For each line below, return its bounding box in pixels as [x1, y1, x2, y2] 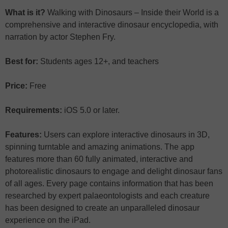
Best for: [5, 57, 38, 66]
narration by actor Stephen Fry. [5, 33, 116, 42]
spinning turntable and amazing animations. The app [5, 142, 194, 152]
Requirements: [5, 106, 62, 115]
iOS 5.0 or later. [62, 106, 120, 115]
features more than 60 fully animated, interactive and [5, 155, 193, 164]
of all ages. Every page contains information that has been [5, 179, 213, 188]
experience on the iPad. [5, 216, 91, 225]
